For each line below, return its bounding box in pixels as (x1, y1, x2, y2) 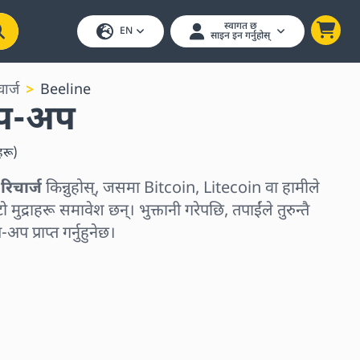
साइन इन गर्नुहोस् (211, 30, 270, 43)
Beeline (40, 81, 91, 100)
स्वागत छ (223, 20, 257, 33)
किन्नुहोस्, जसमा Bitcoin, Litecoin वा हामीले (42, 178, 320, 199)
